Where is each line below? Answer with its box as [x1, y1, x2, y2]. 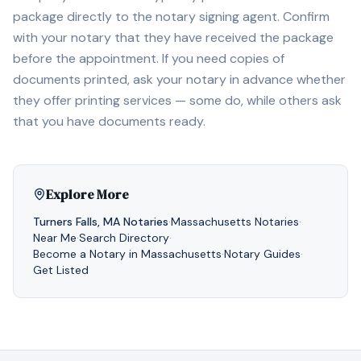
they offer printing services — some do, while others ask [13, 92, 342, 109]
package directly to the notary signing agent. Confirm [13, 8, 330, 25]
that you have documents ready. [13, 113, 205, 130]
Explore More [46, 185, 129, 203]
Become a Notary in [33, 247, 141, 261]
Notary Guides [224, 247, 301, 261]
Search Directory [79, 230, 169, 245]
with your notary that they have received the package [13, 29, 334, 46]
